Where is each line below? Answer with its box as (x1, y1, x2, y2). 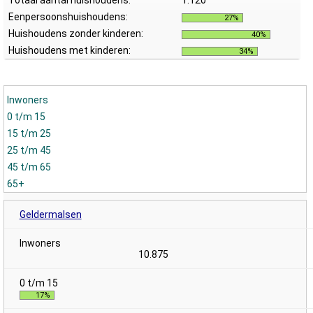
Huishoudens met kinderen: (8, 45, 131, 56)
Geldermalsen (19, 209, 82, 220)
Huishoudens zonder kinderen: (8, 28, 143, 39)
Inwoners (7, 94, 48, 105)
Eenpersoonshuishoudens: (8, 11, 128, 22)
